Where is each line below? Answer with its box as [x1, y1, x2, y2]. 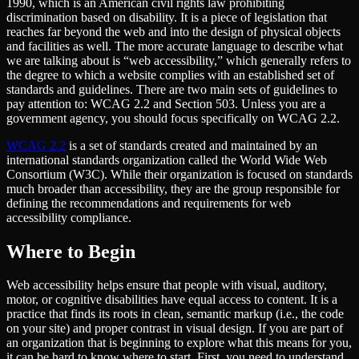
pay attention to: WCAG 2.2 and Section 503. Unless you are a [6, 96, 325, 111]
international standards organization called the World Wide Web [6, 152, 327, 167]
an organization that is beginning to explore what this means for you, [6, 336, 352, 350]
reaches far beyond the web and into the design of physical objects [6, 24, 341, 38]
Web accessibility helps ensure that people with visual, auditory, [6, 278, 327, 292]
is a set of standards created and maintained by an [66, 138, 317, 152]
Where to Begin [6, 240, 135, 262]
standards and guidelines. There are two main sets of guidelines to [6, 82, 337, 96]
